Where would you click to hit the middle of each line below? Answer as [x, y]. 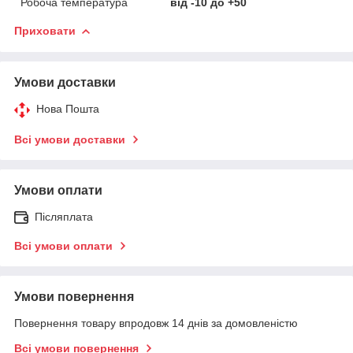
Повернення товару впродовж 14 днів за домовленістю [156, 323]
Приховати [45, 30]
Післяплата [64, 216]
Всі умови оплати [63, 245]
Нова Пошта [68, 108]
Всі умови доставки [70, 139]
